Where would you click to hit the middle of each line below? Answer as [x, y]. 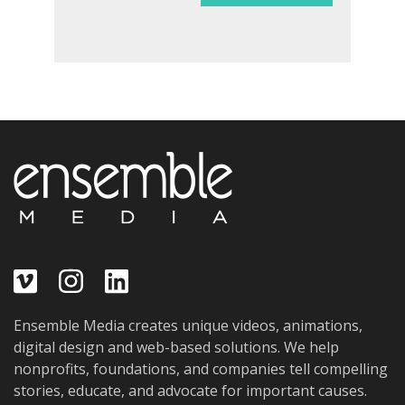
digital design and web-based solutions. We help [176, 348]
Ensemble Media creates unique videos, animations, [188, 326]
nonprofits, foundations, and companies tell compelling [201, 369]
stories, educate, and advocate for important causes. [190, 391]
